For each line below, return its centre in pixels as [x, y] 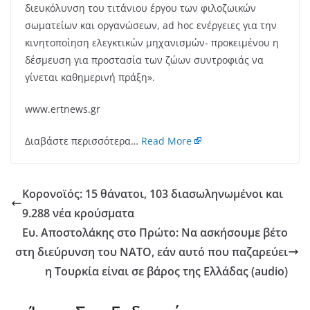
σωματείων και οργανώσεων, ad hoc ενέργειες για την [151, 26]
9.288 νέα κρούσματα [78, 213]
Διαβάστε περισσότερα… [83, 141]
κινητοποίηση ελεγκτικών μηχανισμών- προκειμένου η [152, 43]
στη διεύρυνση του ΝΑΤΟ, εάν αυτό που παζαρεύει [152, 252]
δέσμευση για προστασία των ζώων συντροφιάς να [144, 60]
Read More [166, 141]
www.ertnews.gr [63, 109]
